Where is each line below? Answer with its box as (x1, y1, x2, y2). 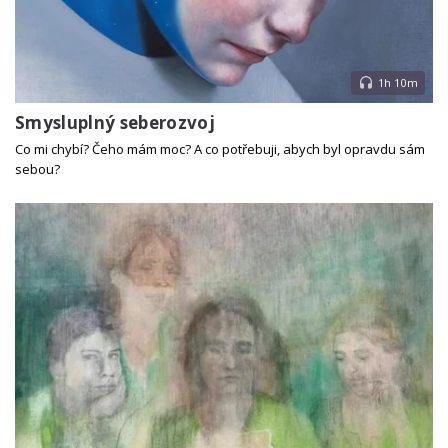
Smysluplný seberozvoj (15, 111, 216, 135)
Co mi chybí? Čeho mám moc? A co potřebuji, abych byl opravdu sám (15, 140, 425, 159)
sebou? (15, 160, 60, 179)
